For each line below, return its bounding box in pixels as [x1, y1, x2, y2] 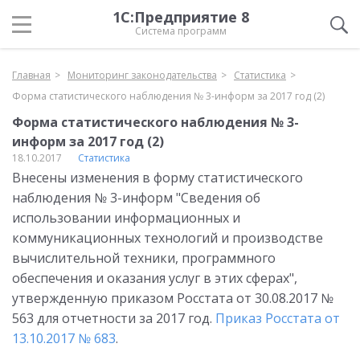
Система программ [135, 24, 227, 38]
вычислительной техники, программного [12, 249, 276, 267]
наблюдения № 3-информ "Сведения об [12, 189, 260, 207]
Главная [12, 68, 51, 82]
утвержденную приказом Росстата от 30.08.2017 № [12, 289, 333, 307]
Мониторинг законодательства [67, 68, 217, 82]
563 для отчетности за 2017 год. [12, 309, 215, 327]
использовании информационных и [12, 209, 240, 227]
